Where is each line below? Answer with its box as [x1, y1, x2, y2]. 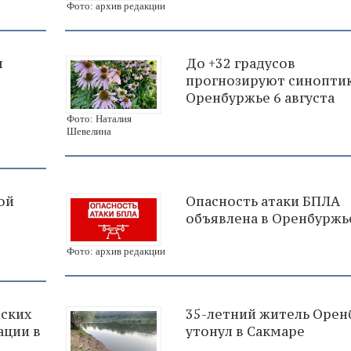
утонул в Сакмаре [186, 322, 305, 340]
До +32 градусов [186, 55, 295, 73]
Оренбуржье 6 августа [186, 89, 335, 107]
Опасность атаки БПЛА [186, 193, 340, 210]
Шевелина [67, 125, 111, 137]
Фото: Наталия [67, 113, 132, 125]
